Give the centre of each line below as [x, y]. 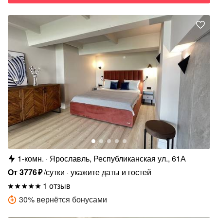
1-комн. [31, 158]
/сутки [54, 172]
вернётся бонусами [72, 199]
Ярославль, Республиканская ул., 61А [118, 158]
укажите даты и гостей [111, 172]
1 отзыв [57, 185]
